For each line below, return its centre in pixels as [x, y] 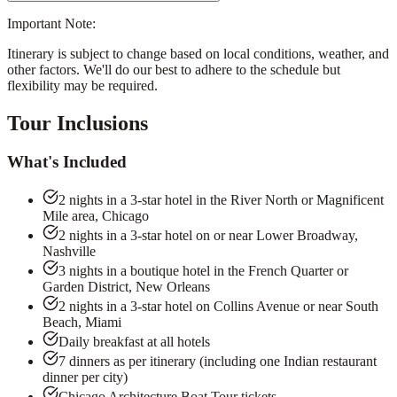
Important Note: [51, 23]
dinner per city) [85, 378]
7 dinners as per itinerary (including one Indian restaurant [218, 362]
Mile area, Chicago [96, 216]
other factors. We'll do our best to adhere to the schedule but [174, 69]
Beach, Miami [82, 323]
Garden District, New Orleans [126, 287]
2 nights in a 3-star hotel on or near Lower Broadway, [208, 236]
